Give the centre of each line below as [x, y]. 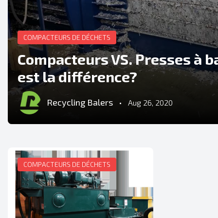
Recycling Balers [80, 102]
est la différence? [77, 76]
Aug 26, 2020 [150, 102]
